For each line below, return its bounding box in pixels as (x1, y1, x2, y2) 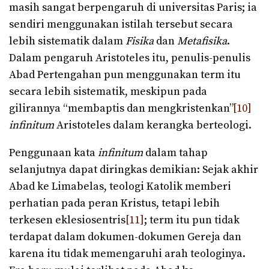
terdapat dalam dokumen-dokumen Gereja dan (9, 229, 241, 244)
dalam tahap (143, 145, 208, 160)
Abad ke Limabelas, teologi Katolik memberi (9, 179, 231, 193)
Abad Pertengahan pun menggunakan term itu (9, 67, 241, 82)
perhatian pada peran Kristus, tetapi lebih (9, 196, 220, 210)
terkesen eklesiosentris (9, 213, 125, 227)
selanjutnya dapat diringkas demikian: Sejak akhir (9, 162, 258, 177)
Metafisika (177, 34, 227, 48)
